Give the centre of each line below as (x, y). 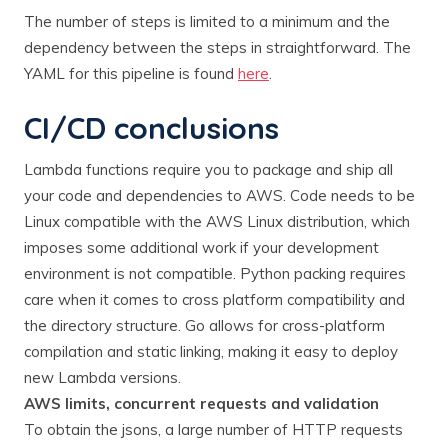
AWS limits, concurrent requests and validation (201, 403)
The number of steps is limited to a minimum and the (207, 21)
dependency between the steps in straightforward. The (217, 47)
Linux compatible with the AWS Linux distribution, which (217, 221)
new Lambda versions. (102, 377)
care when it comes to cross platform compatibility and (214, 299)
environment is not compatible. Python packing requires (215, 273)
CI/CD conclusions (151, 127)
